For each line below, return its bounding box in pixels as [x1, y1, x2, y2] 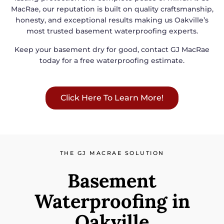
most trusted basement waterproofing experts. [26, 26, 198, 36]
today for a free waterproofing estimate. [39, 55, 184, 65]
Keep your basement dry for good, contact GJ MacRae [14, 44, 209, 54]
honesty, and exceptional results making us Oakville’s [15, 15, 208, 25]
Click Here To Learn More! [60, 93, 163, 102]
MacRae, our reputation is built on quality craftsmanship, [10, 4, 213, 14]
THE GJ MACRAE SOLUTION [59, 149, 164, 156]
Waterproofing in [34, 189, 190, 213]
